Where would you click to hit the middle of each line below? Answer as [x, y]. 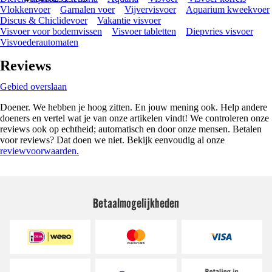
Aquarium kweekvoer [228, 9]
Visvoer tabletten [144, 31]
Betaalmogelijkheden [136, 203]
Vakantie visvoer [129, 20]
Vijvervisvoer [150, 9]
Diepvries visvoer [219, 31]
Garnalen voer [87, 9]
